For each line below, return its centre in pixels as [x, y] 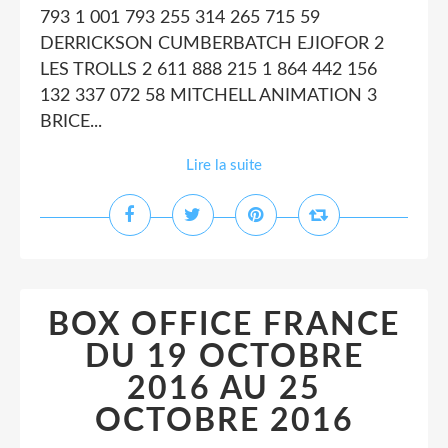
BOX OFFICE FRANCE [224, 325]
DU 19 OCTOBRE [224, 357]
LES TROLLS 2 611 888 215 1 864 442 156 [208, 70]
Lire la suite [224, 165]
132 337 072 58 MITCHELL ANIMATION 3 [208, 96]
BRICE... [71, 122]
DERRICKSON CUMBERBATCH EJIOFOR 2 [212, 44]
